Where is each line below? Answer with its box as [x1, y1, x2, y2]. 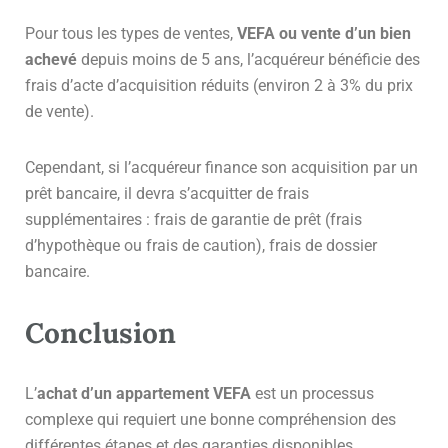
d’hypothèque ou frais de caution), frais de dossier [25, 235, 377, 255]
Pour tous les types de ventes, [25, 23, 237, 43]
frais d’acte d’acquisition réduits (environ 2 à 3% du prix [25, 75, 413, 95]
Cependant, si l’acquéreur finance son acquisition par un [25, 157, 418, 177]
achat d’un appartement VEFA [37, 383, 251, 403]
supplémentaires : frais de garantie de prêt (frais [25, 209, 362, 229]
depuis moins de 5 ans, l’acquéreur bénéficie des [81, 49, 420, 69]
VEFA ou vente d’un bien [237, 23, 411, 43]
